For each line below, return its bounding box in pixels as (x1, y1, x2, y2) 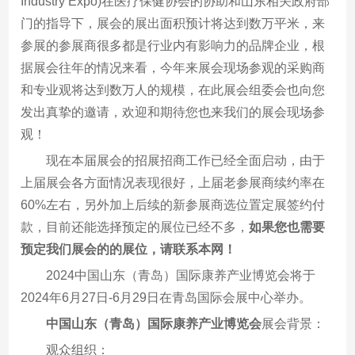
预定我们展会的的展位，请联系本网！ (21, 242, 237, 256)
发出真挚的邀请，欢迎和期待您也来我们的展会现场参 (21, 105, 326, 119)
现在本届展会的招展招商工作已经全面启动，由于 (46, 153, 326, 167)
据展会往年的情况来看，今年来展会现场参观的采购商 (21, 60, 326, 74)
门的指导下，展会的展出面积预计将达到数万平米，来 (21, 16, 326, 30)
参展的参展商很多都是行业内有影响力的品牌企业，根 (21, 38, 326, 52)
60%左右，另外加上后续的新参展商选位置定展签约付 (21, 197, 326, 212)
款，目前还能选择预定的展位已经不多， (21, 219, 250, 234)
